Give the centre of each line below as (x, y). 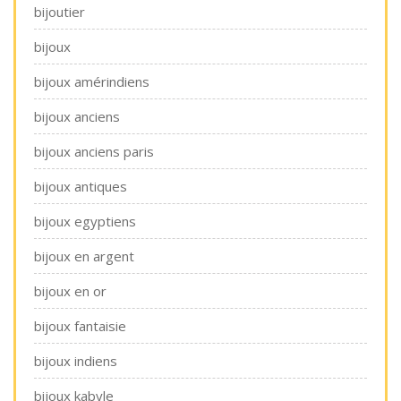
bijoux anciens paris (94, 151)
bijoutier (60, 12)
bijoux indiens (76, 361)
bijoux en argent (84, 256)
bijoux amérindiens (92, 81)
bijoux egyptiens (85, 221)
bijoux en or (70, 291)
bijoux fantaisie (80, 326)
